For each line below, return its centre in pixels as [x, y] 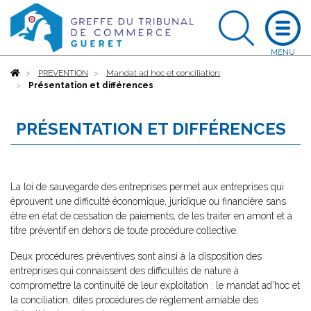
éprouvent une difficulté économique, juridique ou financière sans [148, 201]
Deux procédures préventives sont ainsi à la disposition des [136, 256]
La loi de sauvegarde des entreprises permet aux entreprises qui [147, 187]
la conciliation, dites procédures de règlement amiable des [134, 300]
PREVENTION [63, 73]
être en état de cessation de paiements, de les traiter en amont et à [151, 216]
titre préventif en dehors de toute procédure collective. [124, 230]
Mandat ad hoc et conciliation [163, 73]
